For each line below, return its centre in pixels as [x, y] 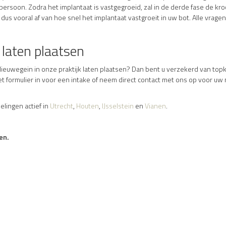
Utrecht [62, 105]
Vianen [155, 105]
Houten [88, 105]
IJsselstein [118, 105]
